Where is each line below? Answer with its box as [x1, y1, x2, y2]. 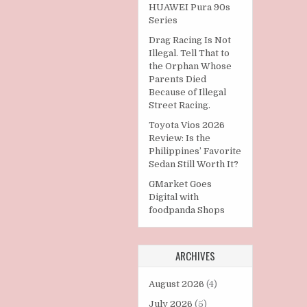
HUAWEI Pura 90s [148, 2, 230, 13]
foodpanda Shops [148, 205, 225, 216]
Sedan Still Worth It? [148, 159, 238, 170]
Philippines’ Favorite [148, 146, 241, 157]
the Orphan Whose [148, 61, 232, 72]
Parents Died [148, 74, 206, 85]
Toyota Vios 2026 [148, 120, 225, 131]
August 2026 [148, 279, 204, 290]
